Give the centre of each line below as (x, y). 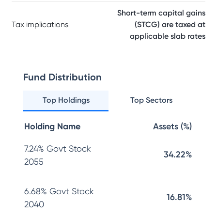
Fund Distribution (62, 77)
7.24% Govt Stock (58, 148)
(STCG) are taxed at (170, 24)
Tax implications (40, 24)
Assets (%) (172, 126)
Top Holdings (66, 100)
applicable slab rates (168, 36)
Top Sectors (151, 100)
